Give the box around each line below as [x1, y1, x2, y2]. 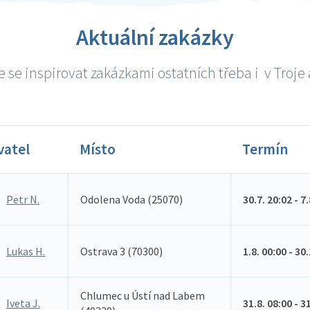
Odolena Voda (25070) [80, 192, 183, 206]
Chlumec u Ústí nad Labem [80, 289, 205, 302]
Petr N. [6, 192, 39, 206]
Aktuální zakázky [76, 24, 234, 51]
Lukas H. [6, 244, 45, 258]
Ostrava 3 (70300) [80, 244, 163, 258]
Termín [242, 140, 288, 158]
